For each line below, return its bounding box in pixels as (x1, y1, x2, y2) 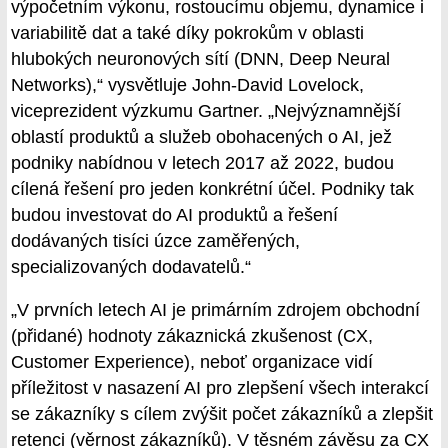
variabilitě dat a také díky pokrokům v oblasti (11, 22, 364, 43)
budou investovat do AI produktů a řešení (11, 204, 338, 225)
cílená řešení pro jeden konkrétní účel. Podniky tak (11, 178, 414, 199)
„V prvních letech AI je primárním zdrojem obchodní (11, 300, 420, 321)
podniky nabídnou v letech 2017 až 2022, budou (11, 152, 394, 173)
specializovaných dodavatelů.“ (11, 256, 251, 277)
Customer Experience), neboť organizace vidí (11, 352, 373, 373)
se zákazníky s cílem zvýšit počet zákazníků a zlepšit (11, 404, 433, 425)
